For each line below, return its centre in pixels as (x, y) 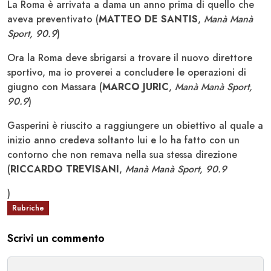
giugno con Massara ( (55, 87)
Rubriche (28, 208)
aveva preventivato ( (53, 19)
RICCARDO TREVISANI (65, 169)
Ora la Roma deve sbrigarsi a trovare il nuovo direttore (130, 57)
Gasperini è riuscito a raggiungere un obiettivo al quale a (135, 125)
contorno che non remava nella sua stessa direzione (122, 154)
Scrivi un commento (56, 238)
